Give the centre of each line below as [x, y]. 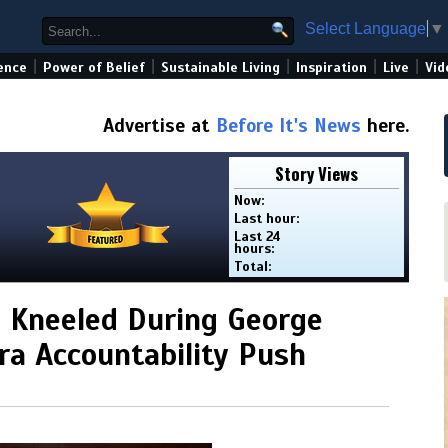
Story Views [316, 173]
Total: [253, 266]
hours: [254, 248]
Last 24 [258, 236]
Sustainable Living [220, 67]
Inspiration [331, 67]
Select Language [365, 28]
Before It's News [288, 125]
